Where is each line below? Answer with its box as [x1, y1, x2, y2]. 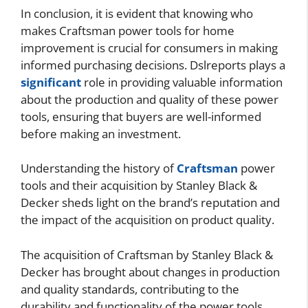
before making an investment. [21, 125, 181, 142]
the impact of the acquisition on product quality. [21, 212, 274, 228]
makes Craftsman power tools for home [21, 22, 234, 38]
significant [21, 74, 81, 90]
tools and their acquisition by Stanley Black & [21, 177, 257, 193]
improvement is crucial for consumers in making [21, 39, 278, 56]
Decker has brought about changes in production [21, 263, 280, 280]
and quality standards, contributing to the [21, 280, 239, 297]
